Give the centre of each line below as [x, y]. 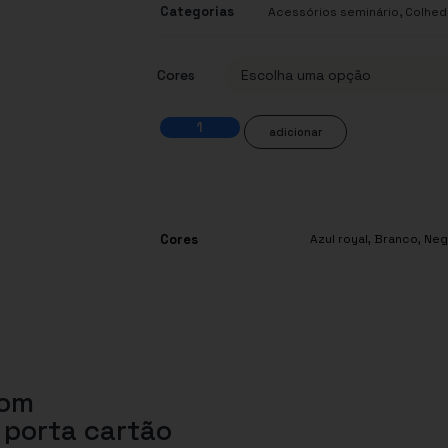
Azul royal [339, 239]
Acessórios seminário [333, 12]
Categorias [197, 12]
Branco [396, 239]
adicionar [295, 132]
